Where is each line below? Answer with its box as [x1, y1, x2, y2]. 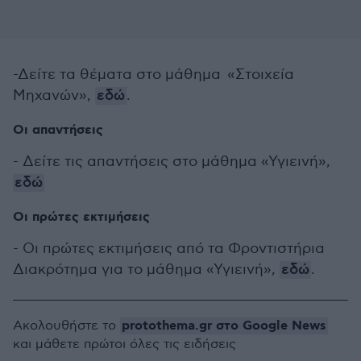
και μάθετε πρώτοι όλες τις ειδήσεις [13, 337, 236, 352]
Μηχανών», [13, 87, 95, 104]
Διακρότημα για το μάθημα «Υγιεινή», [13, 261, 280, 278]
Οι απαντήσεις [13, 122, 103, 139]
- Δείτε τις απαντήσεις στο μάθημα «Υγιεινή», [13, 153, 330, 170]
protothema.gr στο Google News [122, 317, 326, 334]
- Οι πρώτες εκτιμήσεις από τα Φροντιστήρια [13, 240, 325, 257]
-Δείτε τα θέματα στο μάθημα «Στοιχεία [13, 66, 294, 83]
